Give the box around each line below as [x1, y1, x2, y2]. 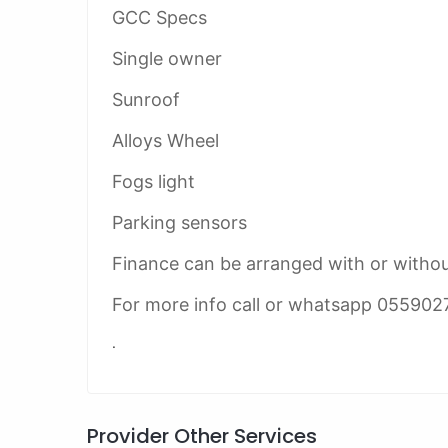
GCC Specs [112, 7, 207, 28]
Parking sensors [112, 212, 252, 233]
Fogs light [112, 171, 195, 192]
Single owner [112, 48, 222, 69]
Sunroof [112, 89, 180, 110]
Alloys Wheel [112, 130, 219, 151]
